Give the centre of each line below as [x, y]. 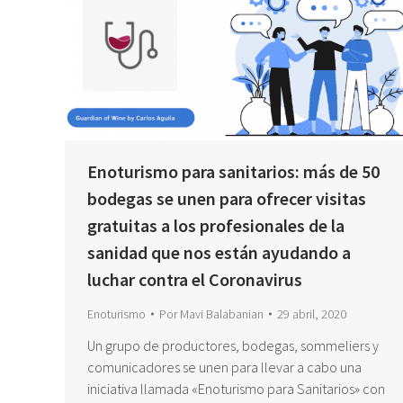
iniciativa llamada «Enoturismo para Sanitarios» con [236, 388]
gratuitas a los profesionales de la [216, 225]
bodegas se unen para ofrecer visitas [227, 198]
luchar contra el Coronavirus [195, 279]
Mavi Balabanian [222, 313]
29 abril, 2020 [312, 313]
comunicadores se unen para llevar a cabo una [224, 367]
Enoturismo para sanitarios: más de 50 [233, 171]
